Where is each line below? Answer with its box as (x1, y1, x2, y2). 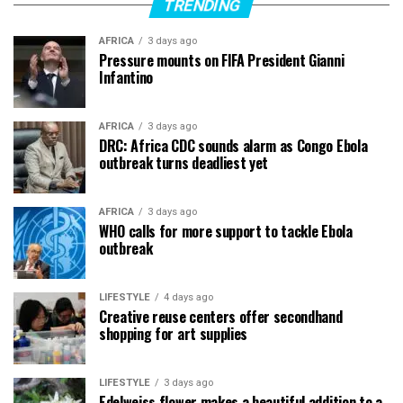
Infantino (99, 66, 154, 88)
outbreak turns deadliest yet (99, 151, 269, 174)
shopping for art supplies (99, 322, 247, 345)
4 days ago (164, 291, 213, 303)
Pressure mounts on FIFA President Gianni (99, 49, 345, 71)
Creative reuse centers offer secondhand (99, 305, 343, 327)
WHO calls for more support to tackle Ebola (99, 219, 353, 242)
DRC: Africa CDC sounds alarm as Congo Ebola (99, 134, 368, 157)
